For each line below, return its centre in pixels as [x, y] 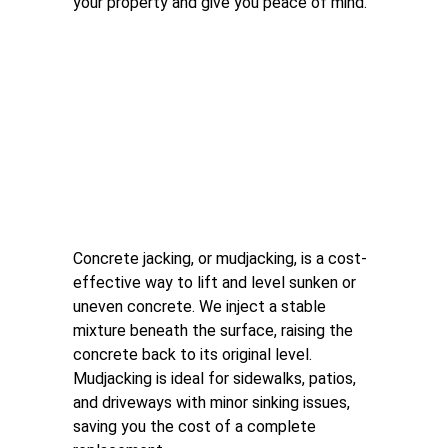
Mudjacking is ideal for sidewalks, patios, [216, 378]
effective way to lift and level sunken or [216, 282]
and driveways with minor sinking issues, [213, 402]
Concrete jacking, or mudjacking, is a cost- [220, 258]
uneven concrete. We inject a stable [201, 306]
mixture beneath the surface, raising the [215, 330]
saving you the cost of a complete [196, 426]
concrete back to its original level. [194, 354]
